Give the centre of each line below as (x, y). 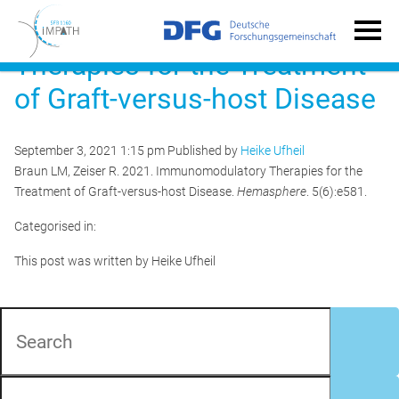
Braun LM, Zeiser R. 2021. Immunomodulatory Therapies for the (188, 171)
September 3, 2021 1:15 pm (90, 151)
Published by (204, 151)
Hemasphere (272, 191)
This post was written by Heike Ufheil (115, 261)
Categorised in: (55, 226)
